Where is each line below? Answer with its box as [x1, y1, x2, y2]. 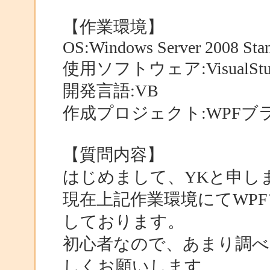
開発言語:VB [62, 81, 159, 100]
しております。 [62, 212, 184, 231]
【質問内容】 [62, 145, 164, 164]
